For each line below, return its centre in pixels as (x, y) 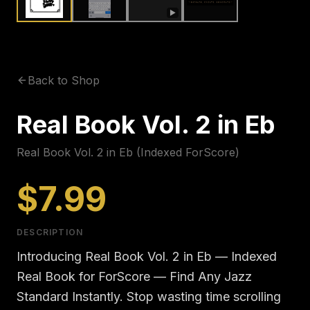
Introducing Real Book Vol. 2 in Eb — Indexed (147, 256)
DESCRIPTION (50, 232)
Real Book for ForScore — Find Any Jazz (134, 276)
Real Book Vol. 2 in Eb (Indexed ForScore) (128, 152)
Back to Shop (64, 80)
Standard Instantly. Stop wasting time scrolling (149, 297)
